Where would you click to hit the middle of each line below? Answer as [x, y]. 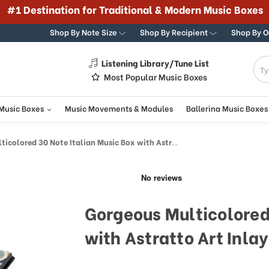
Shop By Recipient [175, 32]
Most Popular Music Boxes [155, 77]
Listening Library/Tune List [156, 63]
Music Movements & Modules [119, 108]
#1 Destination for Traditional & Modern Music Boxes [134, 9]
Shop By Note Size [84, 32]
